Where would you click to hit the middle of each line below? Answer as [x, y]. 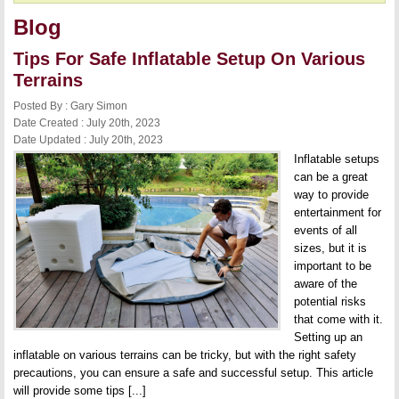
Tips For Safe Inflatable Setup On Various [189, 59]
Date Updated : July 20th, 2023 [88, 140]
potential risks [330, 301]
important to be [333, 266]
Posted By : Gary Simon [70, 106]
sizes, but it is [330, 248]
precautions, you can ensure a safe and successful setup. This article [193, 373]
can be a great [331, 177]
